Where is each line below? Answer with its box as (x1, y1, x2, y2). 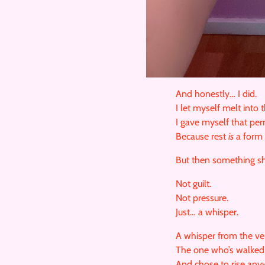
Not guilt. (176, 177, 211, 189)
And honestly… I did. (176, 88, 257, 99)
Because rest (176, 130, 228, 142)
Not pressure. (176, 192, 228, 203)
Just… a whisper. (176, 206, 238, 218)
